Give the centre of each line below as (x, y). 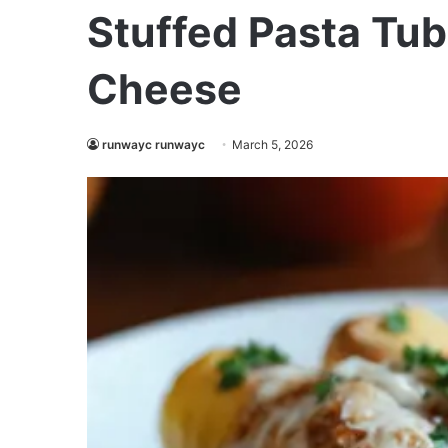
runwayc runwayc (153, 144)
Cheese (164, 89)
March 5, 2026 (272, 144)
